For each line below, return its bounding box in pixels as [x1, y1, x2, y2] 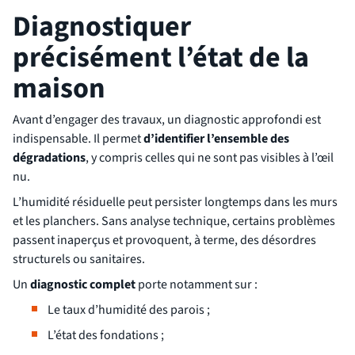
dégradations [13, 149, 86, 167]
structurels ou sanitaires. [13, 250, 145, 269]
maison [13, 68, 105, 109]
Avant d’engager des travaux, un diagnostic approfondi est [13, 111, 321, 129]
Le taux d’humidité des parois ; [48, 301, 210, 319]
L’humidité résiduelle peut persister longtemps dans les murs [13, 193, 338, 212]
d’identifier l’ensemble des [143, 130, 289, 148]
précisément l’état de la [13, 37, 309, 78]
